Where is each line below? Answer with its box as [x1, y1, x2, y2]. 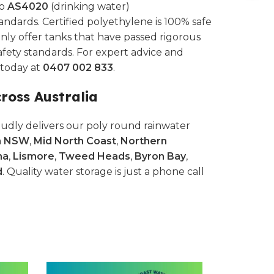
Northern [120, 135, 167, 147]
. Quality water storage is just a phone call [2, 166, 204, 177]
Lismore [13, 150, 54, 162]
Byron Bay [135, 150, 186, 162]
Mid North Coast [34, 135, 116, 147]
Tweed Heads [59, 150, 130, 162]
